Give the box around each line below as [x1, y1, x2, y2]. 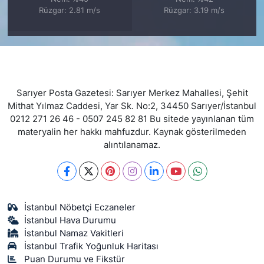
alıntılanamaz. [104, 139, 160, 150]
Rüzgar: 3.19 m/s [164, 5, 225, 15]
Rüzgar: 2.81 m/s [39, 5, 101, 15]
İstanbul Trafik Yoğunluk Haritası [24, 240, 159, 252]
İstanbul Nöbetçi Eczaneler [24, 202, 136, 213]
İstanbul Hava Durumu [24, 214, 117, 226]
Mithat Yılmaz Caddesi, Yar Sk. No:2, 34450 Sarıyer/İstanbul [8, 100, 256, 111]
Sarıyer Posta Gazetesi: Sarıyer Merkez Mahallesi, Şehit [16, 87, 248, 98]
